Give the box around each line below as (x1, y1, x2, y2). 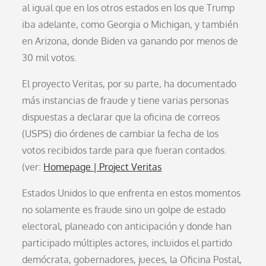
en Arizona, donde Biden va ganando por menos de (22, 34, 239, 47)
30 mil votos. (22, 51, 77, 64)
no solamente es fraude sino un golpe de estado (22, 203, 226, 216)
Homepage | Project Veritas (43, 160, 162, 173)
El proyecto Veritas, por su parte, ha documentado (22, 77, 237, 90)
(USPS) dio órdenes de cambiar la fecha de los (22, 127, 219, 140)
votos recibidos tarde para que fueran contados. (22, 144, 227, 156)
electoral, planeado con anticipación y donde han (22, 220, 232, 232)
